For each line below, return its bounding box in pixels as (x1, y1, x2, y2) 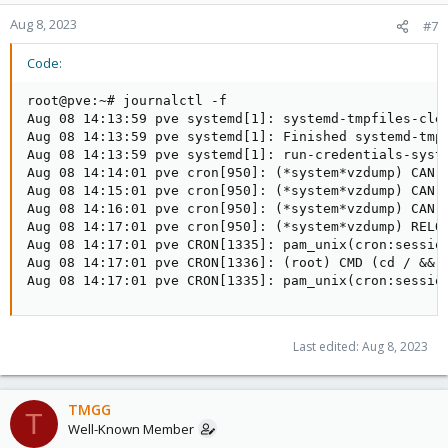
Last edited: (293, 338, 362, 355)
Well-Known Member (68, 420, 194, 438)
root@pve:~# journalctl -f (27, 93, 227, 108)
